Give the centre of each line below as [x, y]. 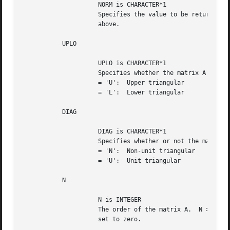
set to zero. [52, 219]
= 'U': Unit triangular [52, 161]
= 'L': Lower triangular [52, 93]
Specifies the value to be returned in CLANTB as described [52, 15]
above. [52, 24]
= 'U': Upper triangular [52, 83]
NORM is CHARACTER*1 [52, 5]
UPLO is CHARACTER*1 [52, 63]
